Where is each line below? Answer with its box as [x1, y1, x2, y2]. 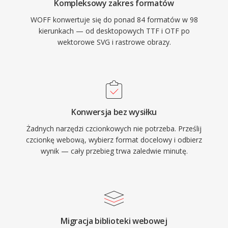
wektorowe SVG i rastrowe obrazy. [57, 37, 171, 47]
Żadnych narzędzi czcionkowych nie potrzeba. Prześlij [26, 124, 202, 133]
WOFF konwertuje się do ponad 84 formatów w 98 [30, 15, 198, 24]
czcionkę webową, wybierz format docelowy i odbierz [26, 135, 202, 145]
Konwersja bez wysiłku [71, 106, 157, 118]
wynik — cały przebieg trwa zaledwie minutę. [40, 146, 188, 156]
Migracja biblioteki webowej [61, 215, 167, 226]
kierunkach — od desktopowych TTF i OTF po [38, 26, 190, 36]
